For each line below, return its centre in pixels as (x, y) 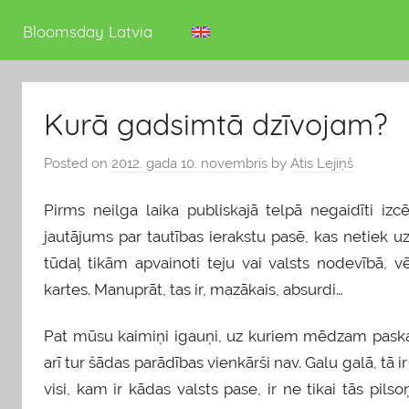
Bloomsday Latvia (88, 32)
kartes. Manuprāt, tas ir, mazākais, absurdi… (194, 290)
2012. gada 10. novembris (189, 163)
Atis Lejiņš (322, 163)
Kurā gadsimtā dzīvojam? (216, 125)
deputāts (50, 21)
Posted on (78, 163)
